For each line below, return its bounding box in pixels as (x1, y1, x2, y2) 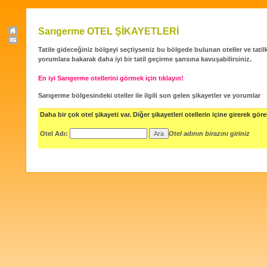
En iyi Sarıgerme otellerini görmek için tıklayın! (38, 74, 184, 82)
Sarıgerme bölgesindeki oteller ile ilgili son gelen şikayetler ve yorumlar (38, 92, 260, 100)
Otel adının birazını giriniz (169, 129, 250, 137)
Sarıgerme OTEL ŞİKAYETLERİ (38, 26, 179, 36)
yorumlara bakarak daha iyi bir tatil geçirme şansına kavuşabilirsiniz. (38, 55, 252, 63)
